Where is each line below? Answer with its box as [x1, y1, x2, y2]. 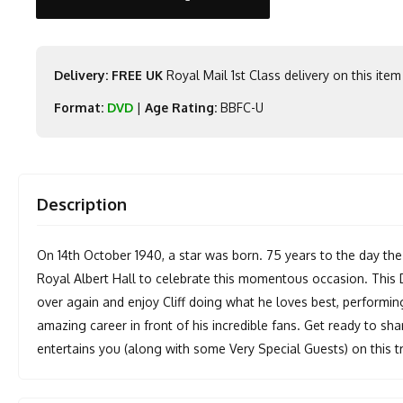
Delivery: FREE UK [54, 67, 164, 83]
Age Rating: [145, 100, 218, 115]
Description [37, 194, 128, 214]
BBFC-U [217, 100, 264, 115]
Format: [54, 100, 104, 115]
